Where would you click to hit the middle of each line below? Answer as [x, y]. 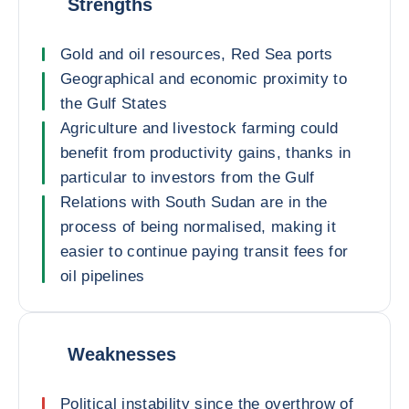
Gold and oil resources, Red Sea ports [197, 54]
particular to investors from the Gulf [188, 178]
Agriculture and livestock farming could [199, 128]
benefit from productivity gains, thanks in [206, 153]
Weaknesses [122, 354]
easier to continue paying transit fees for [204, 252]
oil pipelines [103, 276]
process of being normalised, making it [198, 227]
